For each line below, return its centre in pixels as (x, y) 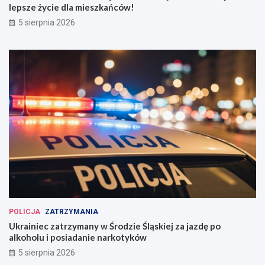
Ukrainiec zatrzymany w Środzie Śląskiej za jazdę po (115, 226)
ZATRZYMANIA (72, 212)
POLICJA (25, 212)
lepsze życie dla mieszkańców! (72, 7)
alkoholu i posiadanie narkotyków (78, 237)
